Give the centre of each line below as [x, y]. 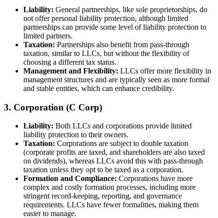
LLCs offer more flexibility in [165, 71]
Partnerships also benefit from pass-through [122, 44]
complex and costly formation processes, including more [109, 187]
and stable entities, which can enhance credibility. [99, 88]
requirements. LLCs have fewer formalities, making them [111, 205]
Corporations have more [155, 179]
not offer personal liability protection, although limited [106, 18]
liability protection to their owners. [76, 135]
